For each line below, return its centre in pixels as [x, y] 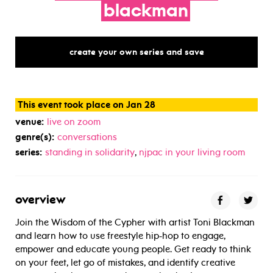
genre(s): [35, 137]
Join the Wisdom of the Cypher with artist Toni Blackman [135, 222]
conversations [87, 137]
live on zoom [74, 122]
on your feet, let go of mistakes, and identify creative [125, 262]
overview [41, 200]
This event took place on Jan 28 [86, 105]
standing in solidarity [90, 152]
